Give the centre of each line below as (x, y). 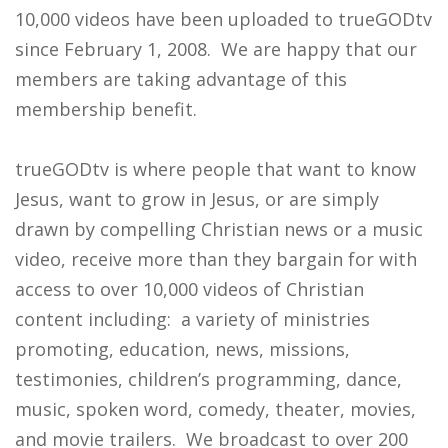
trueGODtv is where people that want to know (215, 169)
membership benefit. (106, 109)
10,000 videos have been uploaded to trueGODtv (223, 19)
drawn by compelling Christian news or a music (219, 229)
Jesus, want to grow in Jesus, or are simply (197, 199)
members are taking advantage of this (181, 79)
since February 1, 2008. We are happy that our (216, 49)
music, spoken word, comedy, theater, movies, (215, 409)
